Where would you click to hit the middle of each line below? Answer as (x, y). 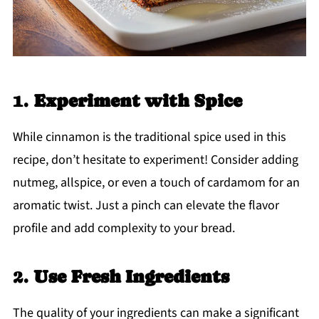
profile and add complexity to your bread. (124, 229)
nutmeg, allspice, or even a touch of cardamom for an (156, 183)
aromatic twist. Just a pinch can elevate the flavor (146, 206)
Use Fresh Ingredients (131, 277)
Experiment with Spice (137, 101)
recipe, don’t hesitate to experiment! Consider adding (155, 160)
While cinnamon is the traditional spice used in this (149, 137)
